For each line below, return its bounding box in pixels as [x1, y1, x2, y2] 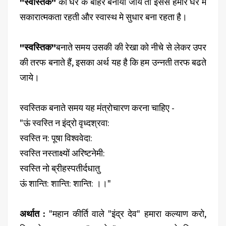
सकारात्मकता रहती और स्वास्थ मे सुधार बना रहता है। [20, 11, 189, 23]
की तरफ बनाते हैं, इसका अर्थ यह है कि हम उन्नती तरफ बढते [20, 56, 206, 68]
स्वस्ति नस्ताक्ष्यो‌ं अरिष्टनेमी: [20, 147, 105, 159]
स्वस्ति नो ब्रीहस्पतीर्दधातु [20, 162, 100, 174]
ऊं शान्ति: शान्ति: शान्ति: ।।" [20, 177, 111, 189]
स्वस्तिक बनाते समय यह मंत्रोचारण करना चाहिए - [20, 101, 175, 114]
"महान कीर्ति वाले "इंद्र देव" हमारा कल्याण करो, [49, 207, 207, 219]
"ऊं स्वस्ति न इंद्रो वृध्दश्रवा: [20, 117, 109, 129]
